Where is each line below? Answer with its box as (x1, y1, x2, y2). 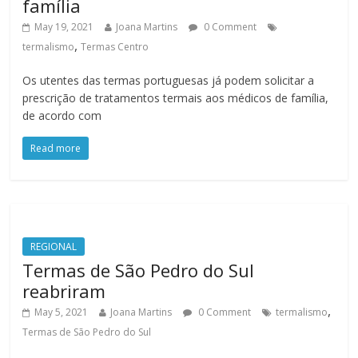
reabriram (22, 279, 106, 304)
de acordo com (22, 108, 102, 124)
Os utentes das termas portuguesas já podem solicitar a (22, 73, 315, 89)
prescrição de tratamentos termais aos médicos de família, (22, 90, 329, 106)
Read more (30, 141, 82, 156)
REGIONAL (30, 240, 78, 254)
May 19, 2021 (34, 20, 94, 34)
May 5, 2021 (34, 305, 89, 320)
